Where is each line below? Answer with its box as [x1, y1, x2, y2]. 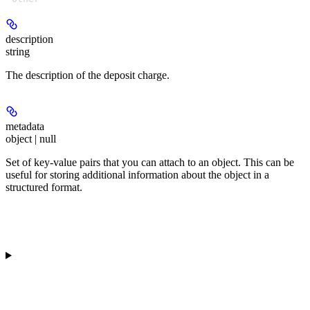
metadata [6, 120, 44, 132]
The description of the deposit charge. [6, 69, 170, 81]
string [6, 45, 30, 57]
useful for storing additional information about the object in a [6, 168, 269, 181]
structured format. [6, 181, 82, 193]
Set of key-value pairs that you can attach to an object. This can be [6, 156, 294, 168]
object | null [6, 132, 56, 145]
